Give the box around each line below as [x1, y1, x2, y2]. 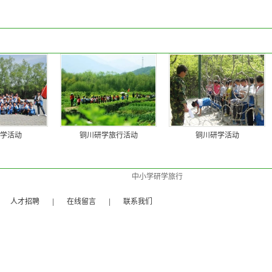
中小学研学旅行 [132, 172, 183, 181]
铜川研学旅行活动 [79, 131, 138, 140]
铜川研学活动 [195, 131, 239, 140]
